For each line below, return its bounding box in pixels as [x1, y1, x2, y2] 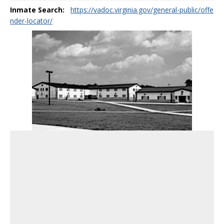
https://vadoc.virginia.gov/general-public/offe [70, 5, 213, 14]
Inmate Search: [10, 5, 64, 14]
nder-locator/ [10, 16, 52, 25]
